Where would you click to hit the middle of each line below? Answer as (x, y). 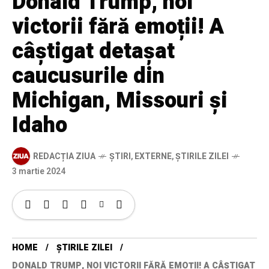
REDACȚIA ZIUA (64, 156)
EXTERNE (153, 156)
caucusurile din (88, 76)
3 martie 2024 (39, 172)
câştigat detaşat (93, 52)
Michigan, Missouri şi (120, 101)
